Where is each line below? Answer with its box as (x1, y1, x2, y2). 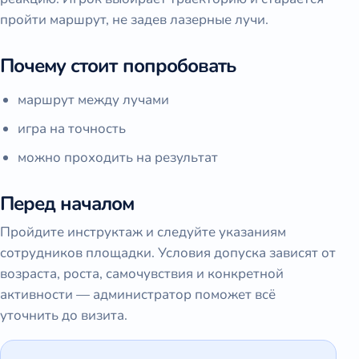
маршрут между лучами (18, 90, 169, 109)
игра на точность (18, 119, 126, 138)
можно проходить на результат (18, 147, 218, 167)
